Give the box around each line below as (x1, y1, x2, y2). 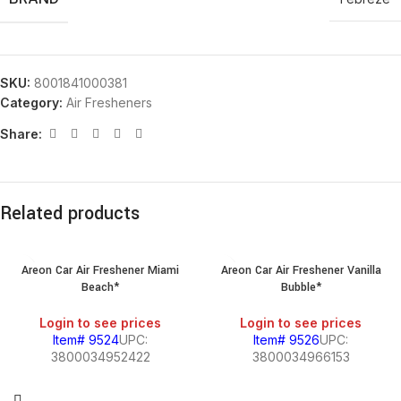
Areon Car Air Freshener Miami (21, 262, 179, 279)
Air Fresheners (66, 95, 152, 111)
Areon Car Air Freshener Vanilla (220, 262, 381, 279)
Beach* (81, 279, 119, 296)
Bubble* (280, 279, 321, 296)
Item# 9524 (53, 332, 119, 348)
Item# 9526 (253, 332, 320, 348)
